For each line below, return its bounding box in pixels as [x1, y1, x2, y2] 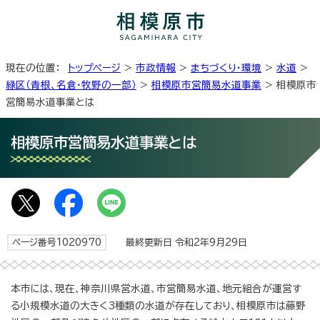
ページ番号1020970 [12, 237, 101, 247]
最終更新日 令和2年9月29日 [114, 237, 247, 247]
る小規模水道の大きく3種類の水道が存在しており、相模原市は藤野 [11, 300, 306, 311]
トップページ [68, 62, 121, 73]
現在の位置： [6, 62, 68, 73]
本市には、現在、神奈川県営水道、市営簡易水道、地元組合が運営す [11, 283, 301, 294]
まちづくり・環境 [191, 62, 261, 73]
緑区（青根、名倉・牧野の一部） [6, 79, 136, 90]
